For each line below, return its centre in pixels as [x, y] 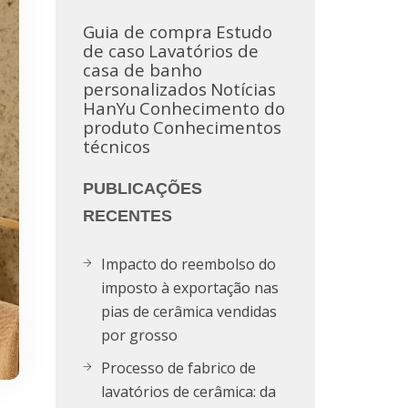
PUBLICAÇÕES [143, 189]
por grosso [139, 335]
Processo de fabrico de [178, 368]
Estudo [244, 31]
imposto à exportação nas [190, 288]
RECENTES [127, 216]
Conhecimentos [217, 127]
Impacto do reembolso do [189, 264]
